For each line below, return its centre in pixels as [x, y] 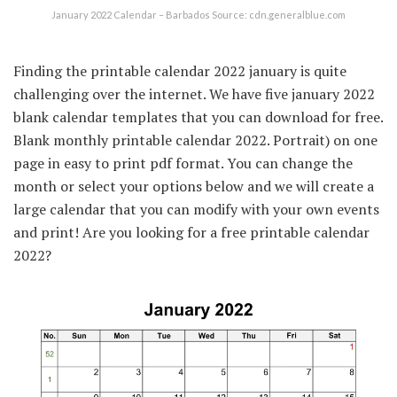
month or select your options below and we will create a [194, 186]
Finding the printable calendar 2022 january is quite [180, 70]
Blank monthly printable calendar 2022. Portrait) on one [195, 140]
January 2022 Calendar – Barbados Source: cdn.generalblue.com [198, 14]
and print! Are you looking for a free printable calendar [191, 232]
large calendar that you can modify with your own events [196, 209]
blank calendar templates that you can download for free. [198, 117]
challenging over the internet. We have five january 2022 [194, 93]
